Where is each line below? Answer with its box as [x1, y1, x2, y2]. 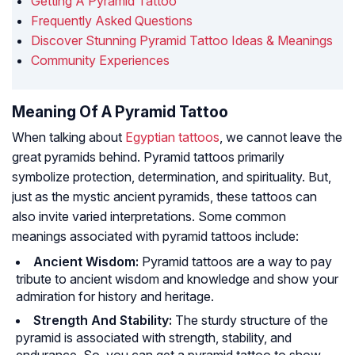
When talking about [12, 129, 125, 146]
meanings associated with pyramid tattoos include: [12, 228, 299, 245]
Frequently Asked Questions [31, 13, 193, 29]
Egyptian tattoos [125, 129, 219, 146]
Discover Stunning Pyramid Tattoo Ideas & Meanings [31, 32, 333, 49]
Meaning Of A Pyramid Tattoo [12, 102, 228, 122]
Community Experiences [31, 52, 170, 69]
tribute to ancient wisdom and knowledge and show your [16, 271, 338, 288]
